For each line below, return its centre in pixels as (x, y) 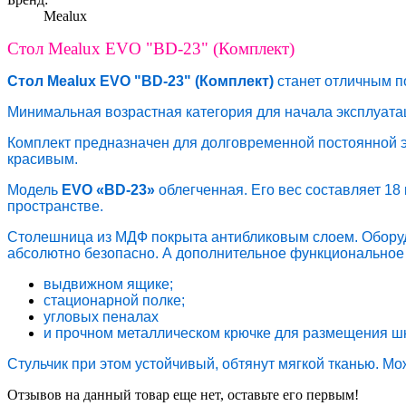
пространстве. (55, 207)
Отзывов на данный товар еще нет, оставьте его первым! (183, 395)
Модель (34, 190)
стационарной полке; (114, 301)
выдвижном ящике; (108, 285)
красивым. (43, 159)
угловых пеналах (101, 317)
